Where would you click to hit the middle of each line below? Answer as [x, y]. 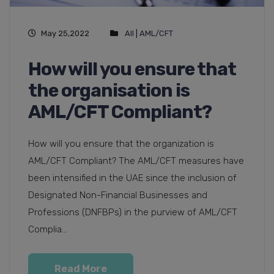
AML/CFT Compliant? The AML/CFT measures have [136, 161]
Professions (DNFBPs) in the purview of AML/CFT [133, 212]
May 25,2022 [65, 33]
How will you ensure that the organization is [121, 143]
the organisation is [109, 90]
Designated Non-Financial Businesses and [118, 195]
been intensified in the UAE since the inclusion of [132, 178]
